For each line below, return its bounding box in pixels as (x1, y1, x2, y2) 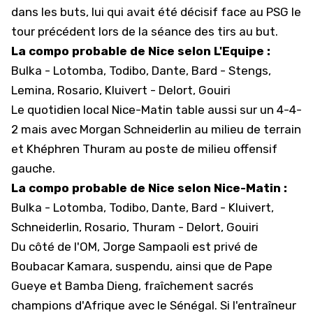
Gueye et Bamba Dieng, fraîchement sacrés (11, 279, 254, 293)
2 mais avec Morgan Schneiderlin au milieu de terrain (11, 122, 301, 136)
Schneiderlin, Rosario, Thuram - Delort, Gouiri (11, 220, 259, 234)
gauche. (11, 161, 55, 175)
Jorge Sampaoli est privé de (103, 240, 258, 254)
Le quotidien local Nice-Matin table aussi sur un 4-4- (11, 103, 302, 117)
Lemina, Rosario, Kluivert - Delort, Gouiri (11, 83, 231, 97)
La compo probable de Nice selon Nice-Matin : (11, 181, 287, 195)
